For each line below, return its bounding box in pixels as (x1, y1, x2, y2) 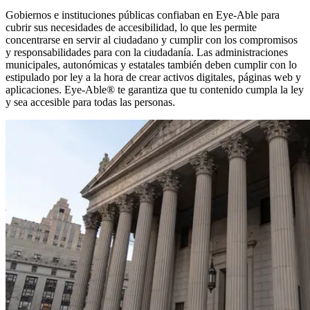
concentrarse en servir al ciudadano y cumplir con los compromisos (6, 33, 298, 46)
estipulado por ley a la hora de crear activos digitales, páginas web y (6, 71, 301, 83)
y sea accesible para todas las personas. (6, 95, 175, 108)
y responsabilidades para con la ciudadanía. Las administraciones (6, 46, 288, 58)
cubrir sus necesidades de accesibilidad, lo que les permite (6, 21, 257, 33)
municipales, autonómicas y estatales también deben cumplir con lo (6, 58, 297, 71)
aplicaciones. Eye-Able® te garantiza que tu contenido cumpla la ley (6, 83, 304, 95)
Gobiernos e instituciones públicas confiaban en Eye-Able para (6, 8, 280, 21)
